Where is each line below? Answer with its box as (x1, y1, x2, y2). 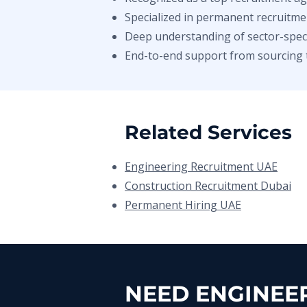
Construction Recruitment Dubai (125, 178, 291, 193)
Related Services (125, 121, 292, 144)
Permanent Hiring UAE (125, 197, 241, 212)
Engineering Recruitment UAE (125, 159, 278, 174)
